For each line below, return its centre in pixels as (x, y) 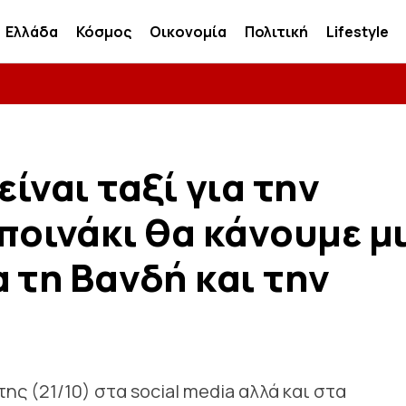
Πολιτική (277, 31)
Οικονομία (188, 31)
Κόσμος (104, 31)
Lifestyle (358, 31)
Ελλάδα (32, 31)
